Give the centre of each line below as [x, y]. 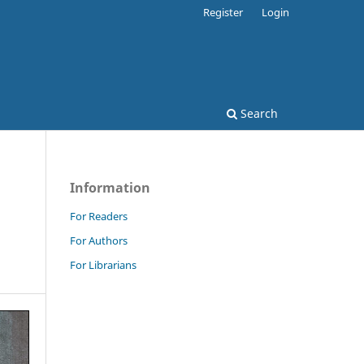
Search [258, 113]
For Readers [99, 216]
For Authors [99, 240]
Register [223, 12]
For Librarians [103, 264]
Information [110, 187]
